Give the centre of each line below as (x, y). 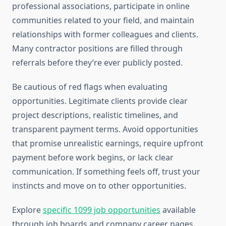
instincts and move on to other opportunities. (99, 186)
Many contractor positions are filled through (97, 49)
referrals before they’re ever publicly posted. (97, 63)
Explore (27, 210)
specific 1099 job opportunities (102, 210)
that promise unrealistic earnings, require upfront (108, 144)
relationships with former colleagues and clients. (105, 35)
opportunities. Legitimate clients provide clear (100, 101)
